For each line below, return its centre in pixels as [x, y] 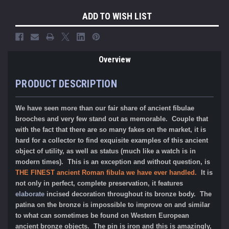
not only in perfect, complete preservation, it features [99, 183]
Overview [114, 59]
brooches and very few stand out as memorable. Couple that [112, 119]
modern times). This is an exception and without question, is [113, 162]
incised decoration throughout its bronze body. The [128, 194]
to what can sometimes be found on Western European [102, 215]
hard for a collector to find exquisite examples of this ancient [112, 140]
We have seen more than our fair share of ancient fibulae [105, 108]
